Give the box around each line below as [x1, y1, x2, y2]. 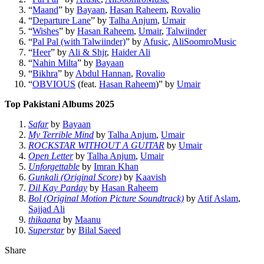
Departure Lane [32, 15, 91, 25]
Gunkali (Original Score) [28, 171, 121, 182]
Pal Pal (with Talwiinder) [32, 36, 126, 47]
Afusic [143, 36, 168, 47]
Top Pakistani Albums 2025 [5, 98, 114, 109]
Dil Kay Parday [28, 182, 87, 193]
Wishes [32, 25, 59, 36]
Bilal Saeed [78, 225, 121, 235]
